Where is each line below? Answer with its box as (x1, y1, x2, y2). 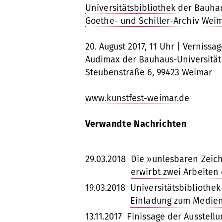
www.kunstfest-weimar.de (85, 93, 190, 104)
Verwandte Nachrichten (85, 118, 187, 129)
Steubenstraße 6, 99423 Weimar (85, 67, 212, 78)
